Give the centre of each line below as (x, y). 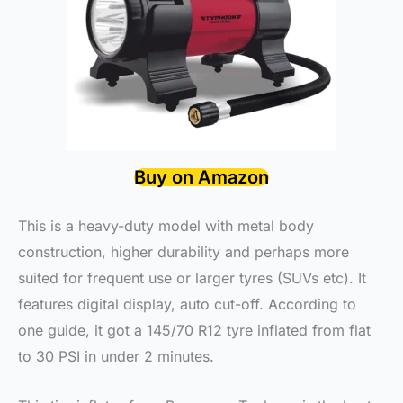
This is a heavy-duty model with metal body (166, 226)
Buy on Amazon (201, 178)
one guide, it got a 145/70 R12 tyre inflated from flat (194, 331)
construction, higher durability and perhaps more (184, 252)
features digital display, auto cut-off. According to (187, 304)
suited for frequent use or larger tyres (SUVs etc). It (192, 278)
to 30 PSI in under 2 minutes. (116, 357)
